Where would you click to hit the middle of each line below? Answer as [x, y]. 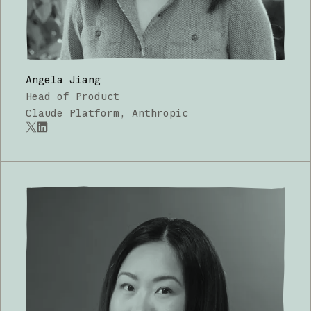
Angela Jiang [63, 79]
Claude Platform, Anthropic [107, 112]
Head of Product [72, 96]
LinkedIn [62, 132]
